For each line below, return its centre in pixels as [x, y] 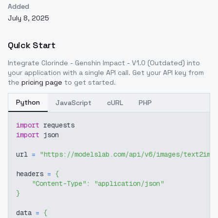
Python [28, 102]
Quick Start [32, 45]
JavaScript [73, 103]
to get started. [90, 82]
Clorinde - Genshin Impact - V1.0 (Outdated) [113, 63]
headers [32, 174]
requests [57, 125]
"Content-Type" [59, 183]
